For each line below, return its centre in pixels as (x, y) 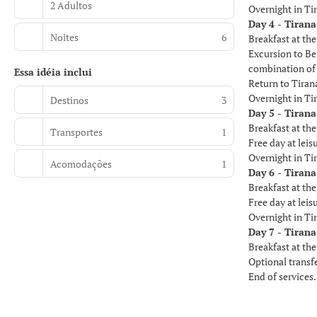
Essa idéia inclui (53, 72)
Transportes (76, 132)
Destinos (69, 100)
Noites (64, 37)
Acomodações (81, 163)
